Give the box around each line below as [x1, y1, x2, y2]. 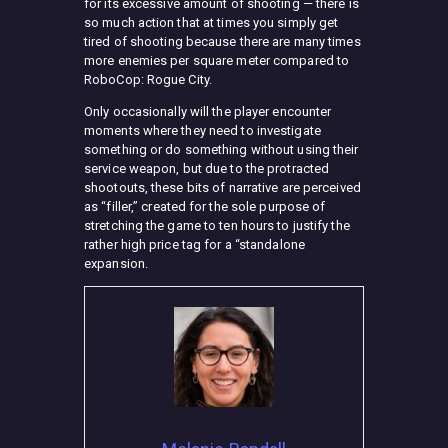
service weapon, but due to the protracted [84, 160, 330, 176]
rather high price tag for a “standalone [84, 236, 305, 252]
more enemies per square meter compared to [84, 52, 350, 68]
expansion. [84, 255, 148, 271]
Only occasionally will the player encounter [84, 103, 332, 119]
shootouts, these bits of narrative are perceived [84, 179, 361, 195]
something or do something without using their [84, 141, 359, 157]
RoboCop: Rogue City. [84, 71, 212, 87]
